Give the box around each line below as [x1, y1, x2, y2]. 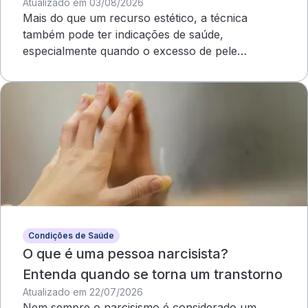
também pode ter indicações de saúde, [23, 27, 223, 41]
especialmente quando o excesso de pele [23, 44, 237, 58]
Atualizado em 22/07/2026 [23, 286, 143, 298]
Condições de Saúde [28, 230, 114, 241]
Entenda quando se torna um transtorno [23, 266, 283, 283]
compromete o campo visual [23, 60, 172, 74]
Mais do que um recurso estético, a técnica [23, 11, 247, 25]
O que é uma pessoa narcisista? [23, 245, 228, 262]
